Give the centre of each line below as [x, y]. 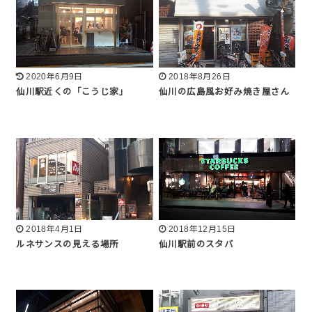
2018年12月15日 [202, 229]
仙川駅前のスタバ [196, 244]
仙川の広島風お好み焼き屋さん [224, 92]
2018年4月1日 [54, 229]
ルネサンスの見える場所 [68, 244]
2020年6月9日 [54, 77]
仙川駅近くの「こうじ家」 [72, 92]
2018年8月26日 [200, 77]
